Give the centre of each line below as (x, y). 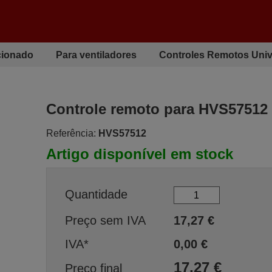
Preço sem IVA (105, 220)
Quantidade (96, 194)
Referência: (71, 133)
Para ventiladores (97, 55)
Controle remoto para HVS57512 (157, 109)
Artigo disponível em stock (139, 154)
